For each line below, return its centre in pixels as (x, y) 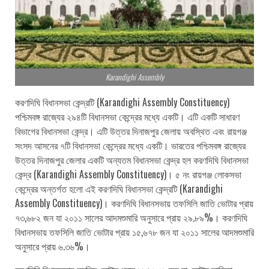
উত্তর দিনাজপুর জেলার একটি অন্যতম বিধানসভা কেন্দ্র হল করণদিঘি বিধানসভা (132, 159)
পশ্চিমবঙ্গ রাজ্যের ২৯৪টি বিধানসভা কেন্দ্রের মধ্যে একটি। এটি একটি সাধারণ (127, 116)
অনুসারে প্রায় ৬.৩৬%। (53, 246)
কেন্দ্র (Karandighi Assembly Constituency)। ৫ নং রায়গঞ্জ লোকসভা (128, 174)
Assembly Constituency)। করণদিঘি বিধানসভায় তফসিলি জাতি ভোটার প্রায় (134, 203)
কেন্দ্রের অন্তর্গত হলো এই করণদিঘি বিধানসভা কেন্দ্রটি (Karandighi (119, 188)
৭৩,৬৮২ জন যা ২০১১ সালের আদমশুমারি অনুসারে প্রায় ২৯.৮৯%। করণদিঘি (131, 217)
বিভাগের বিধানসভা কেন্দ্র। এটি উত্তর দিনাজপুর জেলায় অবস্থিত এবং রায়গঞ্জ (131, 131)
